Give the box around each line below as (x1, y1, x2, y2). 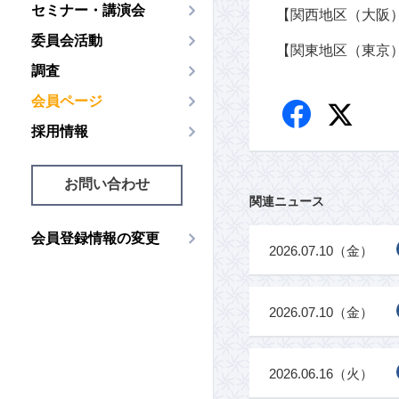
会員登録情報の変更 (31, 231, 159, 246)
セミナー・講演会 (31, 3, 145, 18)
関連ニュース (249, 194, 324, 208)
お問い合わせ (63, 176, 150, 191)
